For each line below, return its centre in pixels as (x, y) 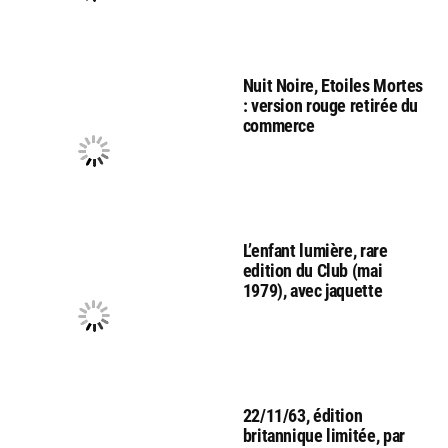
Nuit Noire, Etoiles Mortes (333, 85)
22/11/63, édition (302, 415)
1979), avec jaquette (312, 290)
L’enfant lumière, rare (315, 250)
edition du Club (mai (312, 270)
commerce (278, 125)
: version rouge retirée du (330, 105)
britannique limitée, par (323, 435)
